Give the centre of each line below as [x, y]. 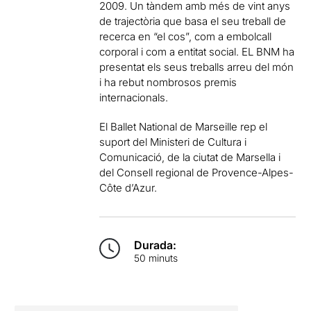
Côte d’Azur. [128, 188]
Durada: [155, 245]
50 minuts [156, 258]
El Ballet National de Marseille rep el [184, 127]
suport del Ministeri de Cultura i [173, 142]
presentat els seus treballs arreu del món [197, 67]
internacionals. [134, 98]
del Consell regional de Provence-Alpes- [197, 173]
